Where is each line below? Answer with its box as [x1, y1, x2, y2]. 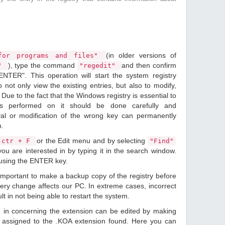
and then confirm [122, 61, 176, 69]
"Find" [149, 137, 174, 145]
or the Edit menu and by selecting [36, 137, 148, 145]
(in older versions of [106, 51, 176, 59]
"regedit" [79, 62, 120, 69]
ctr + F [1, 137, 35, 145]
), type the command [8, 61, 77, 69]
